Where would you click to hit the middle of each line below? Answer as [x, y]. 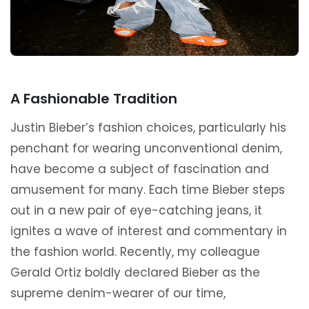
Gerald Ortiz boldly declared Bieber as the [135, 273]
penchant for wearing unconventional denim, [146, 149]
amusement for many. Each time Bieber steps [148, 190]
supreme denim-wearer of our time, [118, 293]
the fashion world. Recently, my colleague [135, 252]
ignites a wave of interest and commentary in [149, 231]
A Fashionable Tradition [94, 99]
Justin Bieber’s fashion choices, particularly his [148, 128]
